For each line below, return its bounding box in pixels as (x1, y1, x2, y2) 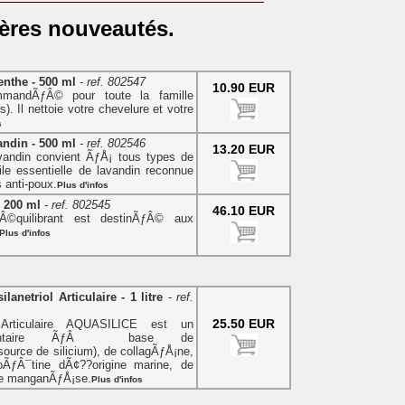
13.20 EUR (212, 142, 275, 157)
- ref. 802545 (41, 198, 110, 212)
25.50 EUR (212, 316, 275, 332)
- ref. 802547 (76, 75, 146, 89)
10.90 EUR (212, 80, 275, 96)
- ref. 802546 (76, 137, 146, 151)
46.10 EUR (212, 203, 275, 219)
